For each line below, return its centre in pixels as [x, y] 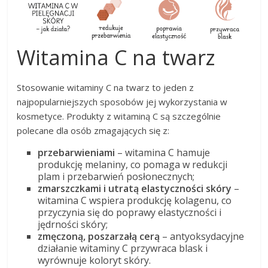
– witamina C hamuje [164, 152]
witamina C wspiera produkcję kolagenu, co [135, 200]
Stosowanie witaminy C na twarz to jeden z [106, 87]
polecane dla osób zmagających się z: [93, 130]
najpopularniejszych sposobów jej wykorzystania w [122, 101]
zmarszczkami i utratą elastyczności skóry [136, 188]
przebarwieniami [78, 152]
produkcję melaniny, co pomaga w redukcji [133, 164]
